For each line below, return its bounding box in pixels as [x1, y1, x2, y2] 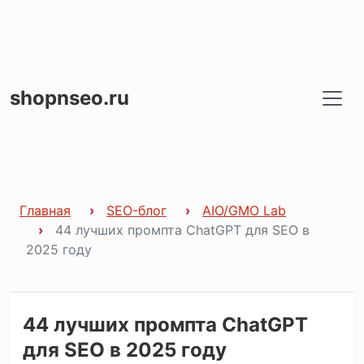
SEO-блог [106, 201, 167, 219]
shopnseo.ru [10, 86, 129, 110]
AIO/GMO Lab [202, 201, 286, 219]
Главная [19, 201, 71, 219]
